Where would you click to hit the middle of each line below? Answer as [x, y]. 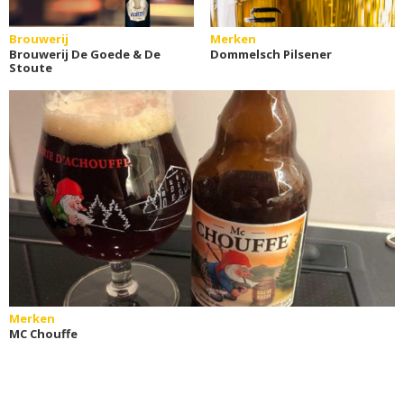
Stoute [31, 67]
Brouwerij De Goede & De [85, 54]
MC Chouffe [43, 333]
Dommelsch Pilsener [271, 54]
